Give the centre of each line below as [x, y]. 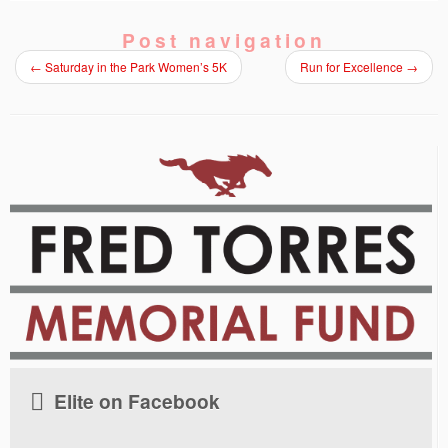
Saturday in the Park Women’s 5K [134, 66]
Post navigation [224, 40]
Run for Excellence [353, 66]
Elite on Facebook [137, 400]
